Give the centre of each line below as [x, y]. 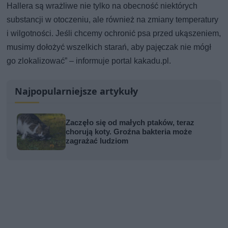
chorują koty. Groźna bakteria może [129, 132]
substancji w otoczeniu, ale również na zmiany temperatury [113, 19]
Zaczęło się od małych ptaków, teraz [130, 122]
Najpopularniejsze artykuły [77, 91]
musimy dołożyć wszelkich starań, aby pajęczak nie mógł [109, 47]
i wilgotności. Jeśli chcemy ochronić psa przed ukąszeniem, [114, 33]
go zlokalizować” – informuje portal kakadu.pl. [89, 61]
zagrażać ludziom [97, 141]
